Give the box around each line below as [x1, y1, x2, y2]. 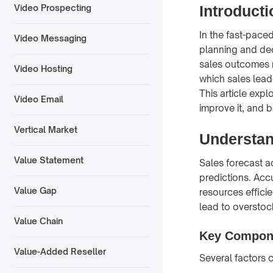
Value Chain [13, 216, 63, 227]
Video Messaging [13, 33, 87, 44]
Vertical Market [13, 124, 77, 135]
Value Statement [13, 155, 83, 166]
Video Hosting [13, 63, 73, 74]
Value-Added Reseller [13, 246, 106, 257]
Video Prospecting [13, 2, 91, 13]
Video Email [13, 94, 63, 105]
